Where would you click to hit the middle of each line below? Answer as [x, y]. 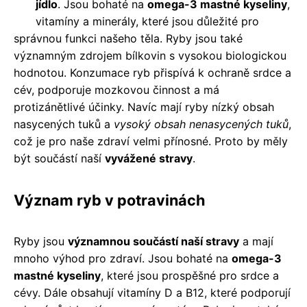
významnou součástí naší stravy [153, 242]
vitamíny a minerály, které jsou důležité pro [147, 22]
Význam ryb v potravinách [109, 200]
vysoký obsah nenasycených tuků [201, 124]
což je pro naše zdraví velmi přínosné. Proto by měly [151, 142]
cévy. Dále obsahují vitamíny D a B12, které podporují [152, 293]
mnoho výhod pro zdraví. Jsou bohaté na [123, 259]
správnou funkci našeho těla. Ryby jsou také [128, 39]
